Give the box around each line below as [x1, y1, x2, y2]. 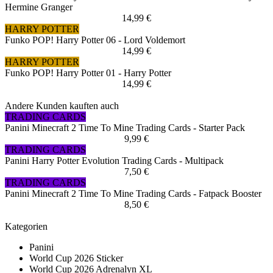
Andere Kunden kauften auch [5, 101, 119, 112]
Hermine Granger [5, 2, 73, 13]
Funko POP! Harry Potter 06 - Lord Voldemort [5, 35, 185, 46]
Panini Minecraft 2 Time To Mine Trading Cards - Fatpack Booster [5, 188, 261, 199]
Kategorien [5, 221, 48, 232]
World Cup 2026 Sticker [29, 253, 123, 264]
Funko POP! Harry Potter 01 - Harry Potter [5, 68, 171, 79]
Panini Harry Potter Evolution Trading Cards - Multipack [5, 155, 224, 166]
